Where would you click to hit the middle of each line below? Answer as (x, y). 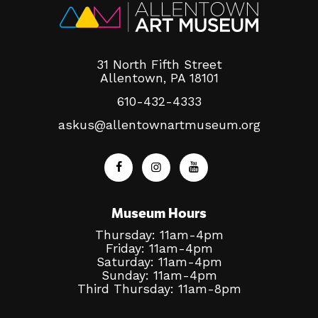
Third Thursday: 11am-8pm (159, 289)
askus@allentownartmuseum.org (159, 125)
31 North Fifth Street (159, 65)
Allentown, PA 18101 (159, 78)
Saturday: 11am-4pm (159, 262)
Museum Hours (159, 213)
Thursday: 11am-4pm (159, 235)
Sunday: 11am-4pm (159, 275)
